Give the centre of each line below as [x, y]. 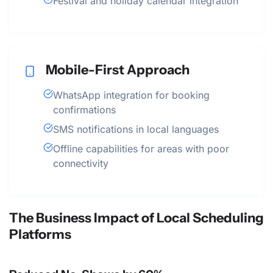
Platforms [40, 234]
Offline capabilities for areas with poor [141, 149]
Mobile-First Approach [118, 70]
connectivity [81, 164]
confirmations [84, 110]
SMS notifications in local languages [136, 129]
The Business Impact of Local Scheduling [136, 218]
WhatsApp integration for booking [131, 95]
